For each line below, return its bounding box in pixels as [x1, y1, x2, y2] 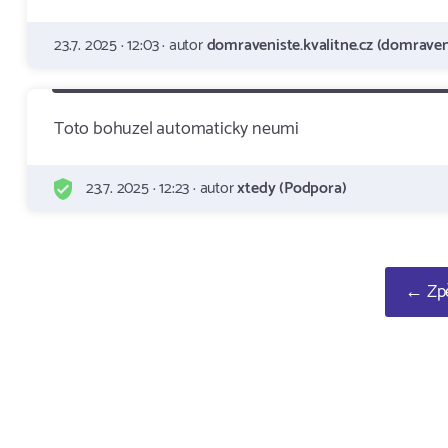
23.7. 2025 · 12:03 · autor [54, 32, 207, 59]
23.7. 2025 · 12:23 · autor [82, 175, 238, 202]
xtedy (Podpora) [237, 175, 347, 202]
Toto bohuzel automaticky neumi [54, 114, 299, 144]
